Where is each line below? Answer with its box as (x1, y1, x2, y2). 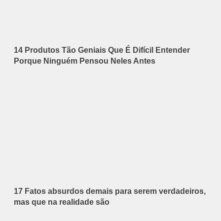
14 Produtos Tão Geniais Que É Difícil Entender (14, 45, 190, 54)
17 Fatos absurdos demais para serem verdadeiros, (14, 186, 206, 195)
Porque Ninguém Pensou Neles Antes (14, 56, 155, 65)
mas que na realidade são (14, 197, 110, 206)
